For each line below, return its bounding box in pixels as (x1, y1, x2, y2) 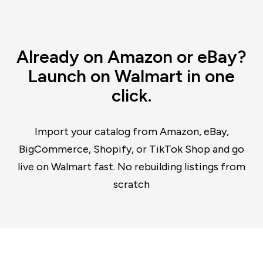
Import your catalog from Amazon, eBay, (34, 125, 229, 138)
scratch (113, 178, 150, 191)
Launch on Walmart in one (28, 65, 235, 87)
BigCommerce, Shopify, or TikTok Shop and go (19, 143, 244, 156)
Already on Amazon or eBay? (16, 46, 247, 68)
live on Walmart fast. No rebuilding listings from (18, 160, 245, 173)
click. (112, 85, 151, 106)
